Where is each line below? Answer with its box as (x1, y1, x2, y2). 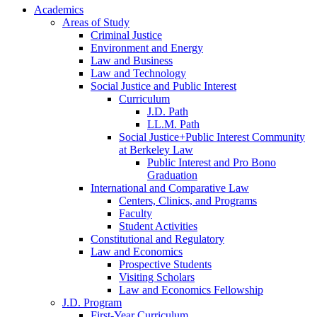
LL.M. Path (147, 117, 200, 130)
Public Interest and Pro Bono (147, 156, 276, 168)
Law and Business (91, 54, 173, 67)
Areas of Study (62, 16, 129, 28)
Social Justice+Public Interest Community (119, 130, 305, 143)
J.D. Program (62, 296, 122, 309)
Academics (34, 3, 83, 16)
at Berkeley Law (119, 143, 193, 156)
